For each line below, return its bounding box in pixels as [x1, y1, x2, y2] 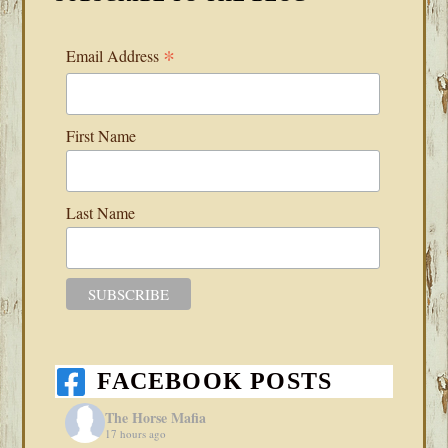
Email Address [65, 45, 163, 66]
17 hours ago [105, 425, 167, 441]
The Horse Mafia [105, 406, 207, 428]
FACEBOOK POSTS [97, 368, 333, 395]
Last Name [65, 201, 135, 223]
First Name [65, 124, 136, 146]
